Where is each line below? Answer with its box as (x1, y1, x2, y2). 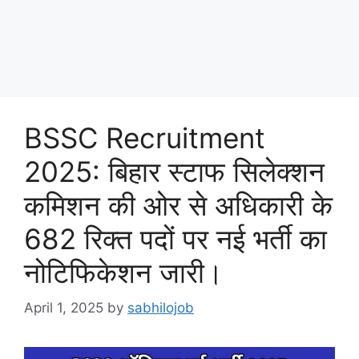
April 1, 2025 (24, 300, 103, 316)
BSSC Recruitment (24, 120, 265, 155)
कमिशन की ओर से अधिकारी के (24, 188, 333, 222)
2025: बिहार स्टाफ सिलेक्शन (24, 154, 325, 188)
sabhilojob (127, 300, 194, 316)
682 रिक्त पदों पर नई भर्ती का (24, 221, 327, 256)
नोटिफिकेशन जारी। (24, 255, 224, 289)
